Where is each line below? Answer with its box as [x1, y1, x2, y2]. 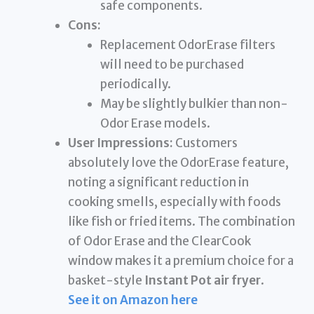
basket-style [68, 272, 145, 288]
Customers [173, 135, 238, 151]
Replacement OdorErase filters [100, 36, 275, 53]
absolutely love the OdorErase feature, [68, 154, 289, 170]
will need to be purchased [100, 56, 244, 72]
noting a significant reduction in [68, 174, 250, 190]
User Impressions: [68, 135, 174, 151]
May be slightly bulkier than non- [100, 95, 288, 111]
